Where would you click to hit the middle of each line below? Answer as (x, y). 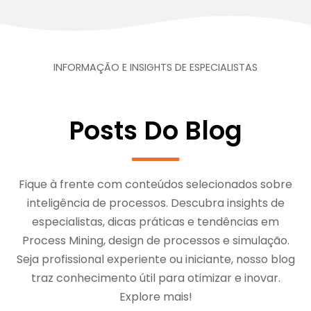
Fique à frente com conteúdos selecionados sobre (155, 184)
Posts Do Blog (155, 131)
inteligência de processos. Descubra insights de (155, 203)
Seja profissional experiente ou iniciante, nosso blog (155, 259)
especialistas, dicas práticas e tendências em (155, 221)
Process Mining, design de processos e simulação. (155, 240)
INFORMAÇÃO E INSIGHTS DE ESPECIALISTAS (155, 67)
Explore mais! (155, 296)
